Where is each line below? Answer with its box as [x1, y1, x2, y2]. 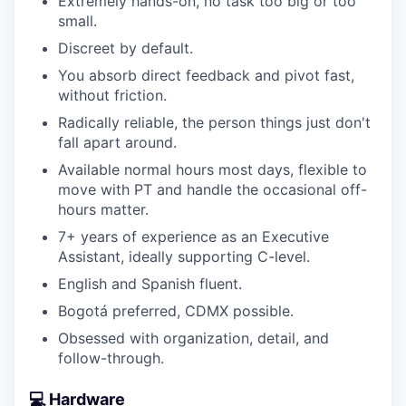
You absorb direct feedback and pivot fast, [58, 65, 354, 84]
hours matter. [58, 199, 149, 218]
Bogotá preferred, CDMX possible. [58, 301, 294, 320]
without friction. [58, 85, 167, 104]
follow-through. [58, 348, 164, 367]
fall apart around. [58, 132, 177, 151]
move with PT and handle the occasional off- [58, 179, 367, 198]
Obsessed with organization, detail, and [58, 328, 329, 347]
